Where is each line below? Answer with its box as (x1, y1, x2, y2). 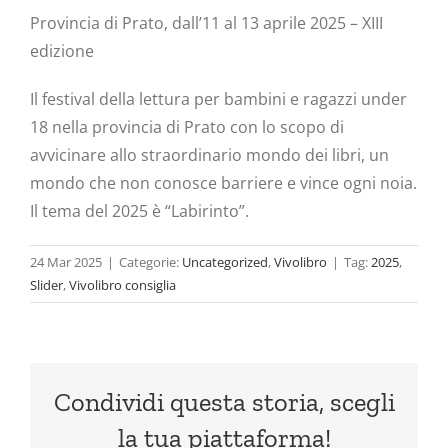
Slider (30, 276, 63, 295)
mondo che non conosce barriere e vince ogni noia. (30, 172, 417, 195)
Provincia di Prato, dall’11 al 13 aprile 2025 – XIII (30, 12, 383, 35)
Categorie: (119, 253, 182, 272)
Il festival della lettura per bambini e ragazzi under (30, 88, 407, 111)
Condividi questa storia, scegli (53, 386, 395, 419)
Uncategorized (182, 253, 268, 272)
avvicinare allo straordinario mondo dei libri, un (30, 144, 389, 167)
